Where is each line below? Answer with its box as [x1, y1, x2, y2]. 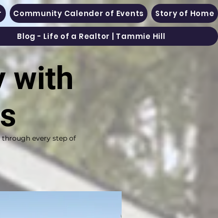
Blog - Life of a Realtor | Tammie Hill [17, 31, 165, 41]
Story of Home [155, 8, 215, 18]
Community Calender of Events [13, 8, 145, 18]
